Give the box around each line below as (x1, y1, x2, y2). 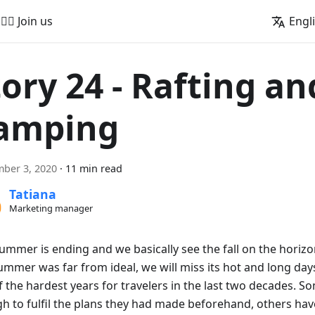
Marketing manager (8, 202, 93, 215)
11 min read (65, 162, 122, 175)
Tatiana (8, 186, 56, 203)
